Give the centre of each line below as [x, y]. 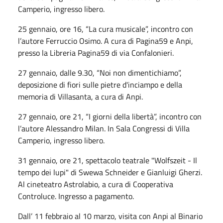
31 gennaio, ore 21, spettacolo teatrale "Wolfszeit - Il [108, 160]
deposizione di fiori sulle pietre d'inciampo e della [100, 84]
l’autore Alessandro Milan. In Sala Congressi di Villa [104, 128]
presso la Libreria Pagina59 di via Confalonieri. [96, 53]
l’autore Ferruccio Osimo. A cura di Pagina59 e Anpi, [106, 41]
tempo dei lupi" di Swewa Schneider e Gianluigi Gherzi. [110, 172]
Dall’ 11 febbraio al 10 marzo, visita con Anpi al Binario [110, 216]
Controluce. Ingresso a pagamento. [76, 196]
